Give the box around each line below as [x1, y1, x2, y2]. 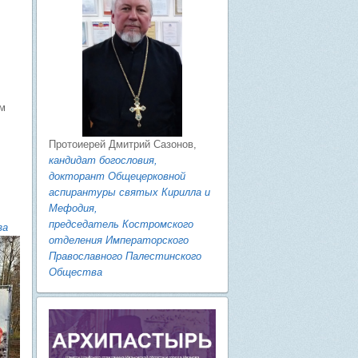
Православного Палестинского [49, 250, 201, 263]
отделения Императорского [49, 234, 189, 247]
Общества [49, 266, 102, 279]
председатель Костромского [49, 218, 193, 231]
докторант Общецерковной [49, 170, 185, 183]
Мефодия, [49, 202, 97, 215]
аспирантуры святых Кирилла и [49, 186, 210, 199]
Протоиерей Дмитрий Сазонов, [49, 138, 197, 151]
